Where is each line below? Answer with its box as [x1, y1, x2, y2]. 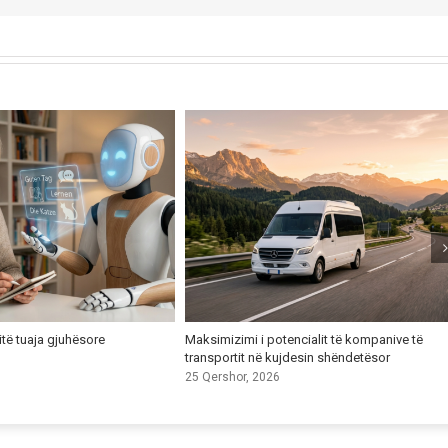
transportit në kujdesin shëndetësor [184, 349, 390, 365]
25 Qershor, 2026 [184, 370, 280, 385]
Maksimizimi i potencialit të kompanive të [184, 331, 423, 347]
